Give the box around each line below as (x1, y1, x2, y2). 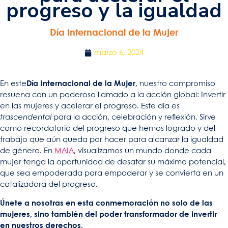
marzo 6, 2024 (94, 49, 144, 57)
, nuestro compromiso (135, 80, 215, 88)
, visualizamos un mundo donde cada (74, 148, 211, 155)
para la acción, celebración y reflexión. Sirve (51, 114, 216, 122)
